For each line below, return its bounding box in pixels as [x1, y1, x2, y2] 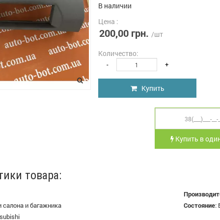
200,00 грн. [99, 27, 149, 39]
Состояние [184, 201, 215, 210]
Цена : [98, 17, 118, 26]
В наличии [98, 1, 132, 10]
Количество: [98, 49, 138, 58]
